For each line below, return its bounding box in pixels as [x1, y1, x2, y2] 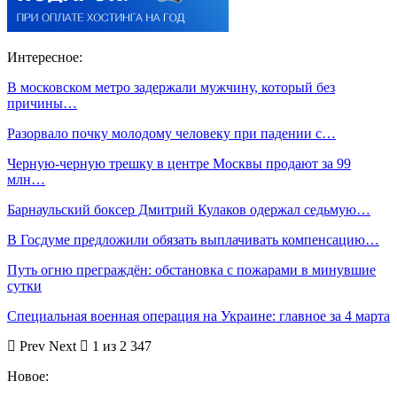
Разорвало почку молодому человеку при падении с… [7, 126, 336, 142]
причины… [7, 96, 77, 112]
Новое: [7, 369, 49, 385]
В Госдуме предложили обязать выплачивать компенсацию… [7, 232, 379, 248]
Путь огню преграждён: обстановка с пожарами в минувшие [7, 262, 376, 278]
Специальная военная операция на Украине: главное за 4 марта [7, 308, 390, 324]
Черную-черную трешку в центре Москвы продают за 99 [7, 156, 351, 172]
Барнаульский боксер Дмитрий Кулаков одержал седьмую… [7, 202, 370, 218]
